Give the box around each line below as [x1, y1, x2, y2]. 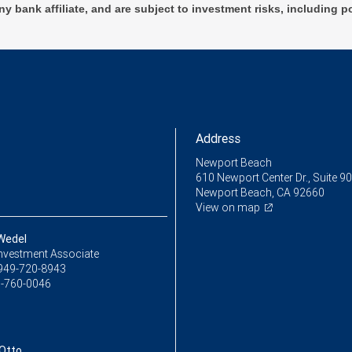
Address [196, 130, 240, 147]
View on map [196, 200, 260, 215]
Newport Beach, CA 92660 [196, 185, 324, 200]
